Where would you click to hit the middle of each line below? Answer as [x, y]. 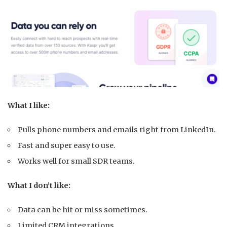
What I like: [29, 105]
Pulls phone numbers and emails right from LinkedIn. [117, 129]
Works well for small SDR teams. [77, 161]
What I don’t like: [39, 185]
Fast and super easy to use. [67, 145]
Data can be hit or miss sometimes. [83, 210]
